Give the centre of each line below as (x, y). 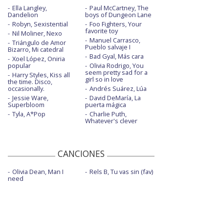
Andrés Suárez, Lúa (118, 88)
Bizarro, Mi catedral (36, 49)
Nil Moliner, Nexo (37, 33)
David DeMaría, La (115, 98)
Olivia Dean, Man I (38, 171)
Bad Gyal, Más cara (116, 56)
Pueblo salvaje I (108, 47)
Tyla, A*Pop (29, 114)
